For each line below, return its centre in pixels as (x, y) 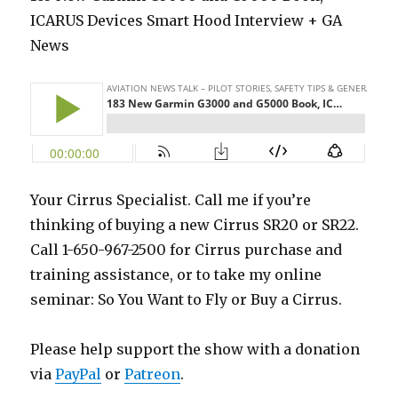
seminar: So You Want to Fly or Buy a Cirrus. (187, 300)
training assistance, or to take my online (176, 275)
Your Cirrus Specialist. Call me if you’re (171, 200)
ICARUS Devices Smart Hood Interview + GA (187, 21)
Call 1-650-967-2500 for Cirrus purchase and (187, 250)
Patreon (153, 374)
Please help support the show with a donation (195, 350)
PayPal (79, 374)
